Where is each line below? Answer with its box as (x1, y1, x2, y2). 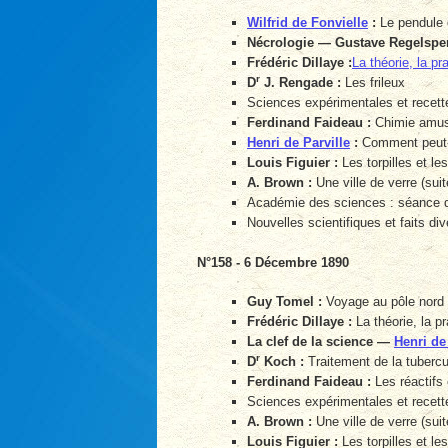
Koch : (260, 354, 304, 370)
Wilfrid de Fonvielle (247, 15, 368, 31)
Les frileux (341, 75, 405, 91)
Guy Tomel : (247, 294, 322, 310)
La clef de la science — (247, 334, 394, 350)
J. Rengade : (260, 75, 341, 91)
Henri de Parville (247, 135, 350, 151)
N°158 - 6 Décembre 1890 (197, 254, 349, 270)
